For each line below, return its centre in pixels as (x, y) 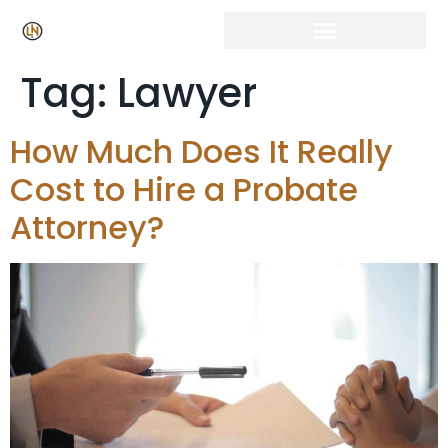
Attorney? (87, 227)
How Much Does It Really (201, 151)
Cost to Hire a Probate (184, 189)
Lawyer (187, 93)
